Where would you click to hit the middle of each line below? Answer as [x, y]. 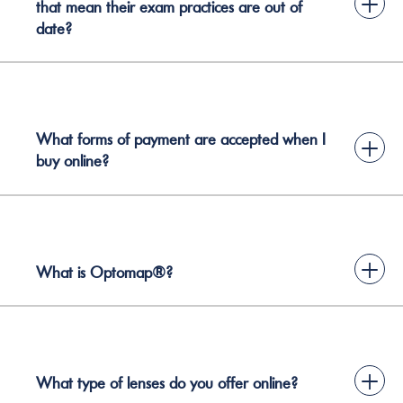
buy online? [72, 161]
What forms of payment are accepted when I [181, 139]
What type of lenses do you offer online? [167, 383]
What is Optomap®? [104, 272]
